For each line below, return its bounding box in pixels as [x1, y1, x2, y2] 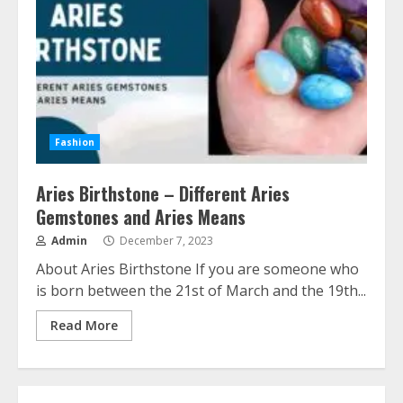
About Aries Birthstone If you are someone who [36, 259, 359, 279]
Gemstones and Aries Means [36, 203, 246, 230]
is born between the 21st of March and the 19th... [36, 281, 366, 300]
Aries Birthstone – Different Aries [36, 180, 290, 207]
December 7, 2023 [117, 233, 213, 248]
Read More [50, 317, 118, 334]
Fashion [55, 136, 94, 148]
